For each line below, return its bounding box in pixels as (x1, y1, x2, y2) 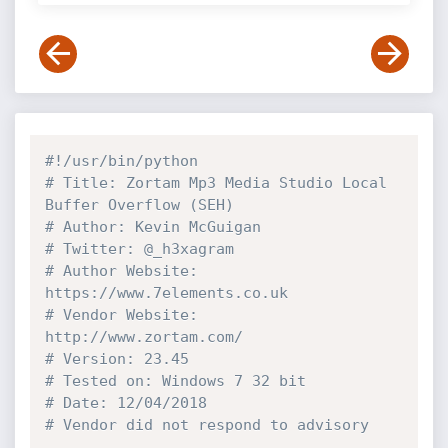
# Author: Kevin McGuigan (44, 218, 261, 236)
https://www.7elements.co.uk (44, 284, 288, 302)
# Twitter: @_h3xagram (44, 240, 234, 258)
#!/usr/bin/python (44, 152, 198, 170)
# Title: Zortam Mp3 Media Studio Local (44, 174, 387, 192)
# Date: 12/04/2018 (44, 394, 207, 412)
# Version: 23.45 (44, 350, 189, 368)
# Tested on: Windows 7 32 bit (44, 372, 306, 390)
